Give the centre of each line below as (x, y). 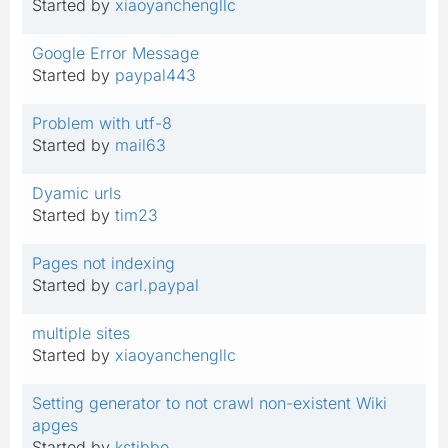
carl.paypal (157, 284)
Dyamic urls (76, 192)
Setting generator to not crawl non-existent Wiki (209, 402)
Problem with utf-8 (102, 122)
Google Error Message (115, 52)
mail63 (140, 144)
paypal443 (155, 74)
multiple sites (81, 332)
